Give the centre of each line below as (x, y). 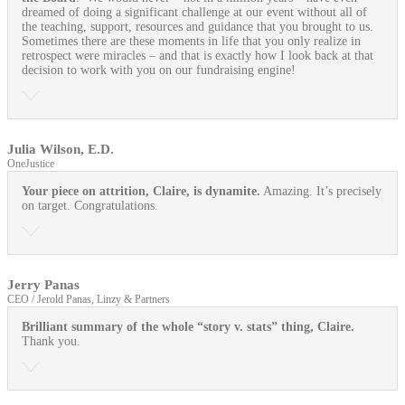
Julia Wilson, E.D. (61, 150)
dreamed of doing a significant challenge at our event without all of (194, 13)
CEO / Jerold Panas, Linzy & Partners (89, 300)
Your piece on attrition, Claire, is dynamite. (141, 192)
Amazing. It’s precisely (321, 192)
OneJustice (31, 164)
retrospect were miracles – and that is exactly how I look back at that (198, 56)
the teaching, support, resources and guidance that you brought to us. (198, 27)
